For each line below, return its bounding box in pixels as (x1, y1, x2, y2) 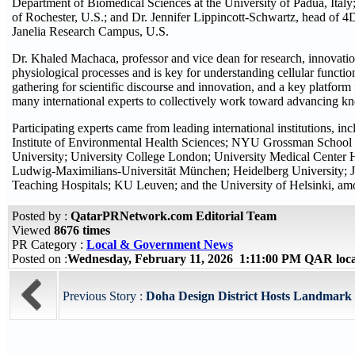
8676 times (54, 223, 110, 237)
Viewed (12, 223, 54, 237)
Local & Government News (86, 238, 233, 251)
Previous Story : (63, 289, 146, 303)
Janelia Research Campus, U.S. (12, 24, 169, 38)
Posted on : (12, 252, 67, 265)
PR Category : (12, 238, 86, 251)
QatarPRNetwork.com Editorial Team (71, 209, 277, 223)
